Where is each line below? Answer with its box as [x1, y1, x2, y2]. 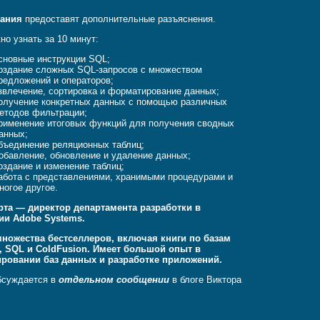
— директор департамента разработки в [13, 202, 201, 214]
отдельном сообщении [59, 274, 170, 286]
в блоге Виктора [169, 274, 242, 286]
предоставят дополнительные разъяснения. [22, 14, 216, 25]
